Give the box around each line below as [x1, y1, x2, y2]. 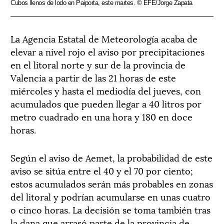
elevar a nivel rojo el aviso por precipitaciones [10, 44, 204, 58]
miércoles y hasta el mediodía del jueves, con [10, 83, 201, 97]
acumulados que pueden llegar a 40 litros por [10, 96, 201, 110]
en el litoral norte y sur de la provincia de [10, 57, 185, 71]
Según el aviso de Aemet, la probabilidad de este [10, 150, 212, 164]
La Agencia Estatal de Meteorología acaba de [10, 31, 197, 45]
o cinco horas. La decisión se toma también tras [10, 202, 210, 216]
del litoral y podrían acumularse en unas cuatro [10, 189, 210, 203]
